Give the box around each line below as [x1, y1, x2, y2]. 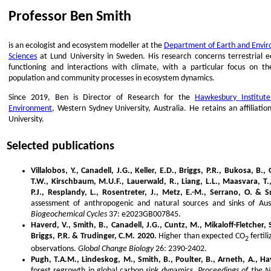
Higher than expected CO [156, 232, 245, 241]
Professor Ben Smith [8, 10, 131, 24]
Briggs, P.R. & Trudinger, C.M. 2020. [31, 232, 157, 241]
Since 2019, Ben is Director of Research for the [8, 93, 195, 102]
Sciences [8, 52, 37, 61]
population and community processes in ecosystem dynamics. [8, 74, 215, 83]
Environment [8, 104, 52, 113]
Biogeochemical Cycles [31, 210, 107, 219]
